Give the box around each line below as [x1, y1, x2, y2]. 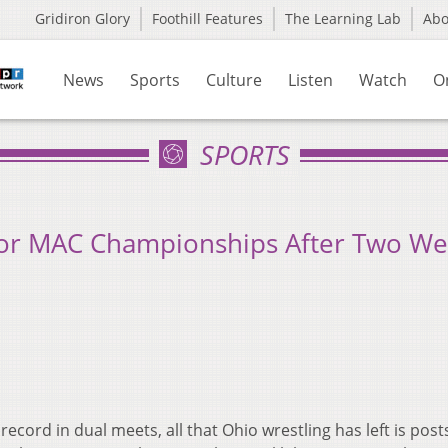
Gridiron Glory [35, 9, 130, 28]
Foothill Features [152, 9, 263, 28]
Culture [206, 69, 262, 91]
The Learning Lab [285, 9, 401, 28]
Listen [288, 69, 333, 91]
